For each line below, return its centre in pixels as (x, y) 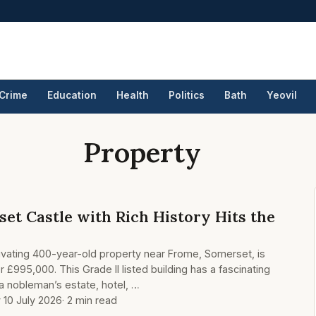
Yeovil (282, 95)
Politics (187, 95)
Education (72, 95)
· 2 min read (90, 300)
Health (133, 95)
